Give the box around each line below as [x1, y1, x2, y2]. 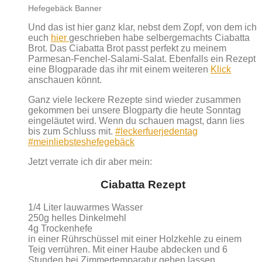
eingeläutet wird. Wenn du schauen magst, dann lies [28, 116, 244, 126]
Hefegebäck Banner [28, 4, 102, 13]
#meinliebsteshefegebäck [28, 137, 135, 147]
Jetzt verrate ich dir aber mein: [28, 157, 152, 167]
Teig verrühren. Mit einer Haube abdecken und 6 [28, 244, 227, 254]
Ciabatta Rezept [100, 178, 185, 191]
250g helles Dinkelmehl [28, 212, 126, 223]
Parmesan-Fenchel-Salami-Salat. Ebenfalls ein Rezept [28, 54, 256, 64]
